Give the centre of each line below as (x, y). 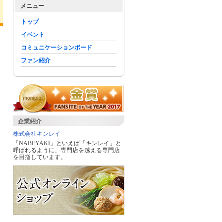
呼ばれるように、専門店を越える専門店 (66, 150)
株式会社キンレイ (37, 134)
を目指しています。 (40, 157)
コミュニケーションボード (56, 48)
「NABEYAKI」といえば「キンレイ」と (67, 143)
